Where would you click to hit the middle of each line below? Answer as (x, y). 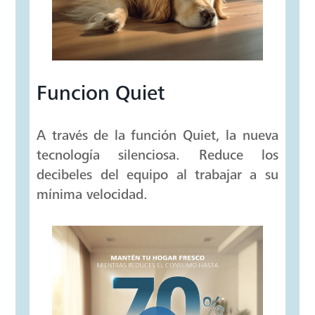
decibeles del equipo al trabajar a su (157, 175)
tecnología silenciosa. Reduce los (157, 155)
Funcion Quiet (101, 93)
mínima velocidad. (92, 195)
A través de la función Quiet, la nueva (157, 136)
